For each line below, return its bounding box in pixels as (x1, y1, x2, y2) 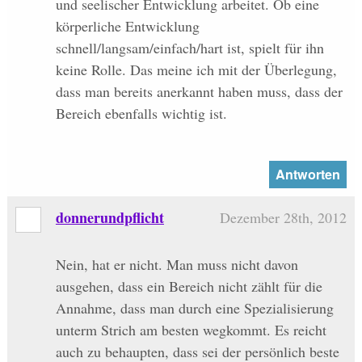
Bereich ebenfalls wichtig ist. (55, 103, 227, 124)
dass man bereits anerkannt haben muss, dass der (55, 82, 343, 102)
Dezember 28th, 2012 (220, 208, 347, 228)
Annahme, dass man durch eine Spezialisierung (55, 298, 334, 318)
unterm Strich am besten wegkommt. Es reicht (55, 320, 326, 340)
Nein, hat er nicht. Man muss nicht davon (55, 255, 298, 275)
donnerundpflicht (55, 207, 164, 229)
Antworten (275, 165, 340, 184)
